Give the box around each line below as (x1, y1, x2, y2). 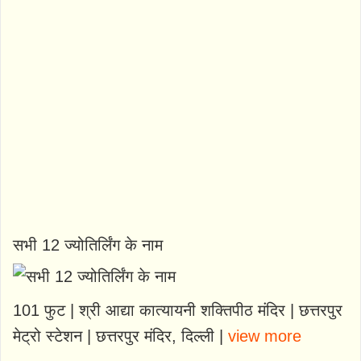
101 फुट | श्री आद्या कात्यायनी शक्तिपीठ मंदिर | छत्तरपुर (13, 301, 342, 319)
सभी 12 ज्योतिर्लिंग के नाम (13, 235, 163, 254)
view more (228, 326, 301, 345)
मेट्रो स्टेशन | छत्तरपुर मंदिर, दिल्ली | (13, 326, 228, 345)
